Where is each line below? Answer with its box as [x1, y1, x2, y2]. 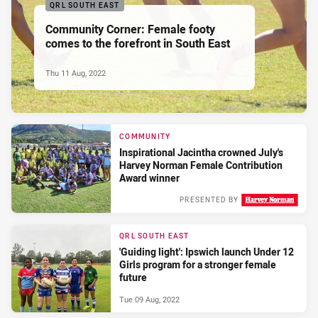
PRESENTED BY [180, 194, 238, 204]
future [119, 270, 147, 284]
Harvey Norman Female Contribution [119, 158, 283, 172]
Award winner [119, 170, 180, 185]
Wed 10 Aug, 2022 [233, 216, 295, 228]
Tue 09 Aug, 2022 [119, 293, 180, 305]
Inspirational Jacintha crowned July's [119, 145, 283, 159]
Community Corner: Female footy [45, 21, 215, 38]
